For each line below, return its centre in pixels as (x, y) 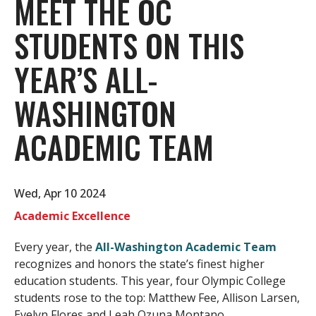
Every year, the (55, 247)
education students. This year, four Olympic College (150, 281)
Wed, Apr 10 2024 (60, 194)
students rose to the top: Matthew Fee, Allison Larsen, (157, 298)
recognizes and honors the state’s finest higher (139, 264)
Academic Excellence (72, 216)
